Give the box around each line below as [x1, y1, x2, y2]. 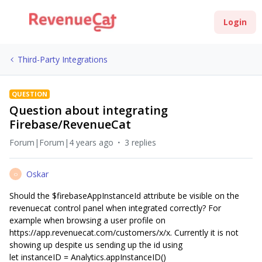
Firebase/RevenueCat [9, 116, 131, 132]
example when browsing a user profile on [9, 215, 166, 226]
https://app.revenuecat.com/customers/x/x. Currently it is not [9, 227, 239, 238]
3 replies [125, 137, 156, 148]
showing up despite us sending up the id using [9, 239, 185, 250]
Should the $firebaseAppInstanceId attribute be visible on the [9, 190, 239, 201]
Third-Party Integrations [18, 54, 108, 65]
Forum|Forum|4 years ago [9, 137, 113, 148]
